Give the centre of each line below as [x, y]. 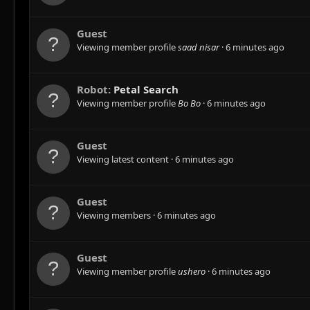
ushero [192, 272]
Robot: [95, 90]
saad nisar [199, 47]
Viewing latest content [124, 159]
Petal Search [146, 90]
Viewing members [115, 216]
